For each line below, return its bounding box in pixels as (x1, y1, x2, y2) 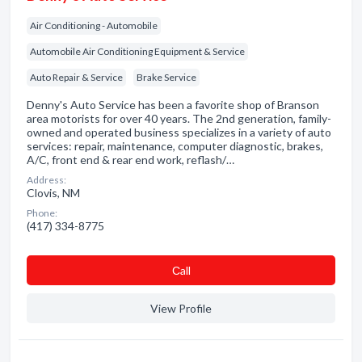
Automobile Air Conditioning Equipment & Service (30, 45, 245, 57)
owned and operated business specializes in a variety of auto (27, 125, 331, 139)
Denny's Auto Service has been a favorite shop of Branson (27, 98, 319, 112)
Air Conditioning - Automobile (30, 19, 158, 32)
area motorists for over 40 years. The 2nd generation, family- (27, 112, 331, 125)
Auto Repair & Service (30, 71, 123, 83)
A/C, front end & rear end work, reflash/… (27, 153, 234, 166)
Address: (27, 174, 66, 186)
